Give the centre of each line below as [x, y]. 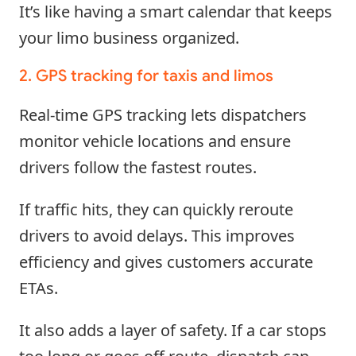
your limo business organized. [129, 37]
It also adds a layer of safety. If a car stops [173, 330]
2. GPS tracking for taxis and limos [146, 75]
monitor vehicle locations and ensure [155, 141]
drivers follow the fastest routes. [138, 167]
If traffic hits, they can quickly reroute [156, 209]
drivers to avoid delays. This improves [157, 235]
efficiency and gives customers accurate [166, 261]
